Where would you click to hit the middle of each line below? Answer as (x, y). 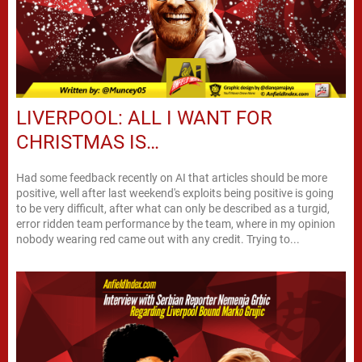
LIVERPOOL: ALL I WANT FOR (144, 118)
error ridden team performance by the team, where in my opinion (176, 223)
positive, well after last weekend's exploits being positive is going (175, 193)
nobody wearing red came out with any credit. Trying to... (158, 239)
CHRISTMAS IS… (88, 142)
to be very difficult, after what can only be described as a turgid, (173, 208)
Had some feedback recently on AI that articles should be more (172, 177)
